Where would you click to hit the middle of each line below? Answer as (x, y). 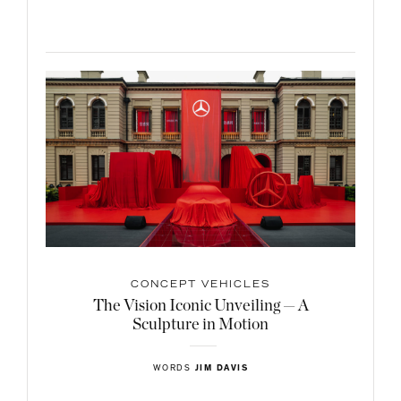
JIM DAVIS (222, 368)
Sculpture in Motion (200, 324)
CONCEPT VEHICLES (200, 285)
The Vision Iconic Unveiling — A (200, 306)
